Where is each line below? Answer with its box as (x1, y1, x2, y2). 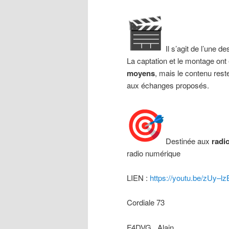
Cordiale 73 (127, 197, 169, 208)
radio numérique (127, 147, 180, 158)
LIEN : (127, 172, 150, 184)
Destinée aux (164, 135, 212, 146)
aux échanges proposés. (127, 80, 209, 91)
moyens (127, 67, 155, 79)
